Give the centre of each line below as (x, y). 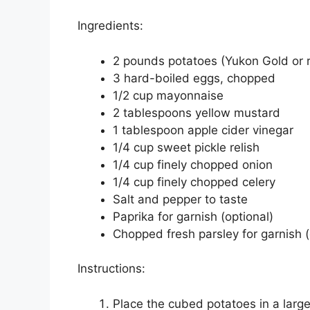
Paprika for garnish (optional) (193, 216)
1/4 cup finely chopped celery (194, 182)
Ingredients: (110, 26)
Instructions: (111, 269)
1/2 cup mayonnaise (168, 95)
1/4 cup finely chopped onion (193, 164)
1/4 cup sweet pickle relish (186, 147)
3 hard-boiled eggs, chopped (194, 78)
